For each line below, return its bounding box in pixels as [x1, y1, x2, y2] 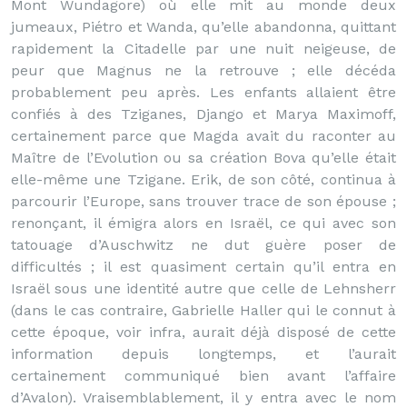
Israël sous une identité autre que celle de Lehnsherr [11, 280, 396, 297]
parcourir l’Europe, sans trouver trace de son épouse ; [11, 193, 396, 210]
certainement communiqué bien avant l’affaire [11, 367, 396, 384]
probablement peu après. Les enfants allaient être [11, 84, 396, 101]
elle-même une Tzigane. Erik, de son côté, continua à [11, 171, 396, 188]
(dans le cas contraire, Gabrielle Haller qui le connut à [11, 302, 396, 319]
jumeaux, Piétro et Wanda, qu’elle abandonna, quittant [11, 18, 396, 35]
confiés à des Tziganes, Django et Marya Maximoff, [11, 105, 396, 123]
